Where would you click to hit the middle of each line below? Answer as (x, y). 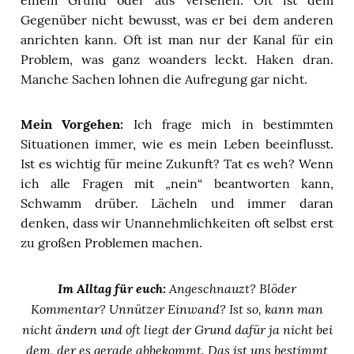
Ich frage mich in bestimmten (229, 124)
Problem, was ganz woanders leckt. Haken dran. (177, 59)
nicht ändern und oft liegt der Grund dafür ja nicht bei (177, 329)
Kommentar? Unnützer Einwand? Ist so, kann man (177, 308)
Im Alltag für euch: (112, 288)
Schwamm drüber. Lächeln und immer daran (177, 203)
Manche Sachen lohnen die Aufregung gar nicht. (164, 79)
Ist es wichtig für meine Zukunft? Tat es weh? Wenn (177, 163)
